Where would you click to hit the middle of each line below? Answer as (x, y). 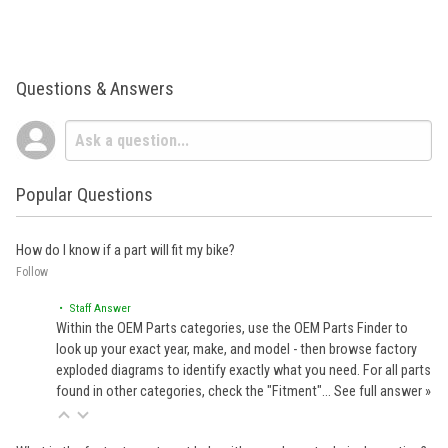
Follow (32, 271)
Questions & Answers (95, 89)
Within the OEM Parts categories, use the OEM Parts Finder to (232, 328)
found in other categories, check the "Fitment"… (195, 391)
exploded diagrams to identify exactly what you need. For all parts (243, 370)
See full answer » (382, 391)
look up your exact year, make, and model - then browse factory (236, 349)
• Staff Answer (93, 307)
